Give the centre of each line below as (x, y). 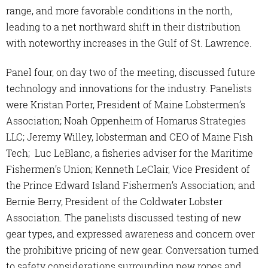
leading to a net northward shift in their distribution (123, 27)
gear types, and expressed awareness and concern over (130, 233)
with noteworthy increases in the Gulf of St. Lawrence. (129, 43)
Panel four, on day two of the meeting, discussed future (131, 72)
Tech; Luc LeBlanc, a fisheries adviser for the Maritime (130, 153)
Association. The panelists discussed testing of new (124, 217)
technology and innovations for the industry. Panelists (129, 88)
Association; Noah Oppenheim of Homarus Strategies (126, 120)
